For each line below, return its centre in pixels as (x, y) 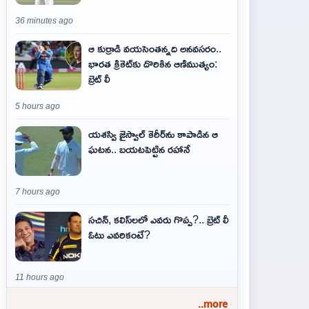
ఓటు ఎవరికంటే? (119, 235)
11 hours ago (40, 277)
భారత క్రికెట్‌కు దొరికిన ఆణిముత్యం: (153, 63)
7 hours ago (38, 192)
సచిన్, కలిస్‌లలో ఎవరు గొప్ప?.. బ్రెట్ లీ (159, 219)
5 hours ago (38, 106)
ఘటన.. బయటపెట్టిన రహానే (139, 149)
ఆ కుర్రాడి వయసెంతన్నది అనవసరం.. (155, 48)
